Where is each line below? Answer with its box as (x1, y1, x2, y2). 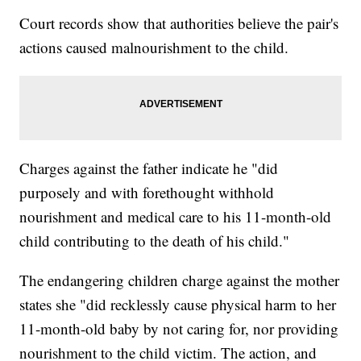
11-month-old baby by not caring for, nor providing (19, 317, 339, 338)
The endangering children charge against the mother (19, 269, 340, 290)
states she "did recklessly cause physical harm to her (19, 293, 337, 314)
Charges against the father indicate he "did (19, 157, 279, 178)
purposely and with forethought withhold (19, 181, 275, 202)
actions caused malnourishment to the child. (19, 36, 289, 57)
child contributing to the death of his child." (19, 230, 290, 251)
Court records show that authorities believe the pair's (19, 12, 339, 33)
